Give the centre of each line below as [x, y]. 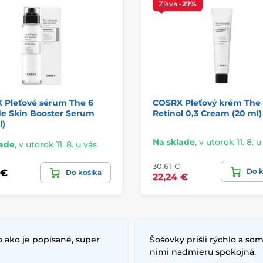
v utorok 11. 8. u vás [58, 145]
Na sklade [174, 142]
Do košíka [84, 173]
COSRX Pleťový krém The [207, 103]
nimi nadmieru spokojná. [203, 252]
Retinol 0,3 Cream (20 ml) [207, 114]
